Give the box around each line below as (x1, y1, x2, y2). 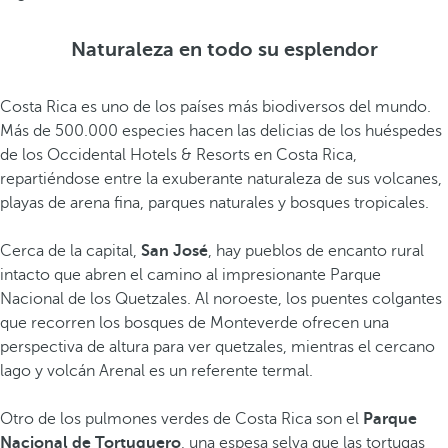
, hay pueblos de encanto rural (208, 242, 424, 260)
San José (137, 242, 208, 260)
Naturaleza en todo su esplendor (70, 38, 378, 61)
